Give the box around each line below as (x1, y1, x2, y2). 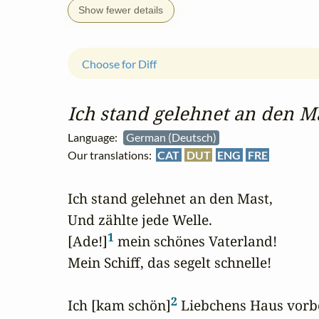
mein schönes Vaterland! (114, 231, 277, 251)
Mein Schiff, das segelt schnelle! (68, 253, 271, 273)
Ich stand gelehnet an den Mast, (68, 189, 273, 209)
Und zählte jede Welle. (68, 210, 212, 230)
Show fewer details (78, 4, 164, 16)
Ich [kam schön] (68, 296, 171, 315)
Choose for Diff (82, 56, 157, 70)
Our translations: (68, 148, 156, 162)
